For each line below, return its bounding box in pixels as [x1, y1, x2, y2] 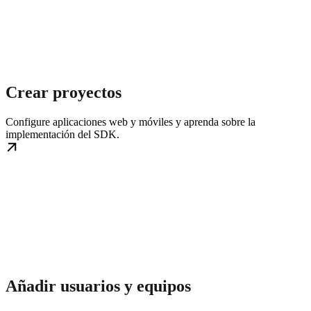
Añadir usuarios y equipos [6, 277, 191, 296]
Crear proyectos [6, 83, 121, 102]
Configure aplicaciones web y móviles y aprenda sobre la [6, 116, 255, 128]
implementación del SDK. [6, 128, 119, 141]
